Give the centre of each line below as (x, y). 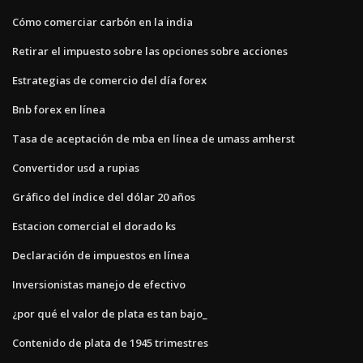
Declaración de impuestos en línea (101, 255)
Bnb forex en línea (59, 109)
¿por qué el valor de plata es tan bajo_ (110, 313)
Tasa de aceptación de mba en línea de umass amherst (154, 138)
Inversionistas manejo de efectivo (99, 284)
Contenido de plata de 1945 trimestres (110, 342)
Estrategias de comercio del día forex (109, 80)
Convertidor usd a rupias (76, 167)
